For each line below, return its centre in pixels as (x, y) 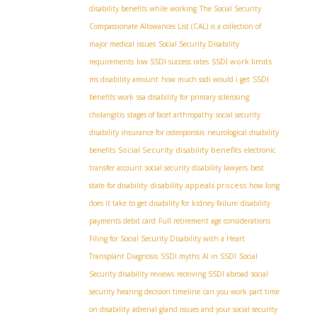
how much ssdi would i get (206, 79)
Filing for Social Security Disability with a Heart (167, 238)
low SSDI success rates (173, 62)
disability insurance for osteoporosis (147, 132)
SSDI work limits (242, 61)
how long (264, 185)
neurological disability (243, 132)
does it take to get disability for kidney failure (163, 203)
